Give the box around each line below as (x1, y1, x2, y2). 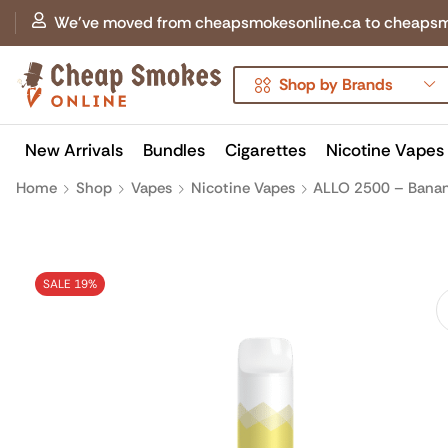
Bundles (143, 139, 205, 161)
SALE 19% (43, 275, 97, 292)
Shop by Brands (279, 74, 393, 95)
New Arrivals (25, 139, 123, 161)
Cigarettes (225, 139, 306, 161)
